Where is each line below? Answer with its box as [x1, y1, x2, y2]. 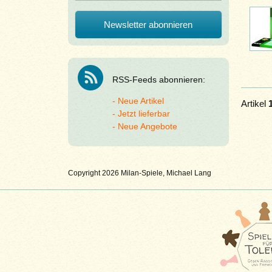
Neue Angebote [117, 121, 177, 131]
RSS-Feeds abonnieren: [112, 75, 205, 84]
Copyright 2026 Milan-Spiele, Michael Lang [67, 169, 211, 177]
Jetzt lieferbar [117, 109, 170, 118]
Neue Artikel [117, 96, 164, 106]
